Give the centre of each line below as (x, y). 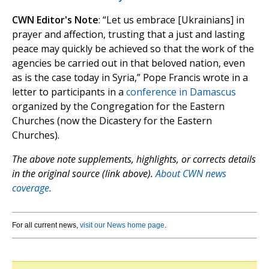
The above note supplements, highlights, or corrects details (134, 159)
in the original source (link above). (84, 174)
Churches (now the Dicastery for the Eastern (112, 121)
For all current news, (46, 225)
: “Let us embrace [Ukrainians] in (171, 20)
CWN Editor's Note (55, 20)
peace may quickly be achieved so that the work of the (133, 49)
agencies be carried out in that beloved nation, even (128, 63)
